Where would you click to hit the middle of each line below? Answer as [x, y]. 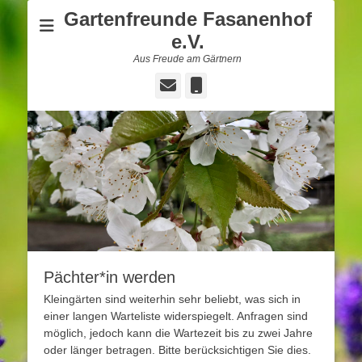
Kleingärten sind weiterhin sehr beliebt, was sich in [172, 299]
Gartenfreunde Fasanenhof [187, 19]
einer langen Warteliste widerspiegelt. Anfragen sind [176, 316]
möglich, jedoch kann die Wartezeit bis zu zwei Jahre [178, 333]
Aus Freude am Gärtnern [187, 59]
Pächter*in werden [109, 277]
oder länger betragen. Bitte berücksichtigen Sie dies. [177, 349]
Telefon [240, 84]
